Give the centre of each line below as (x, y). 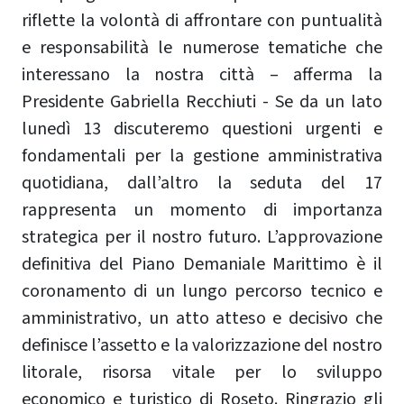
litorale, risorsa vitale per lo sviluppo (202, 372)
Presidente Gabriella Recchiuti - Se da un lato (202, 101)
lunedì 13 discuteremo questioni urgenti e (202, 129)
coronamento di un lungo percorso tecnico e (202, 291)
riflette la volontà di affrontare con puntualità (202, 20)
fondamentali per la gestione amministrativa (202, 156)
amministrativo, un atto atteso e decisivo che (202, 318)
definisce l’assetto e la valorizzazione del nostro (202, 345)
